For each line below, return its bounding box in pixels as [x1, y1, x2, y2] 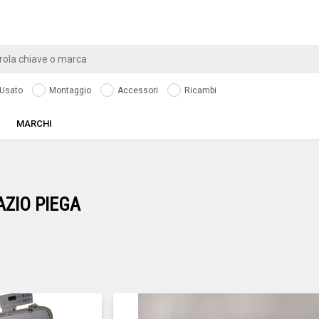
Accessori [115, 85, 158, 95]
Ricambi [182, 85, 216, 95]
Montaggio [47, 85, 91, 95]
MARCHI [16, 118, 52, 129]
